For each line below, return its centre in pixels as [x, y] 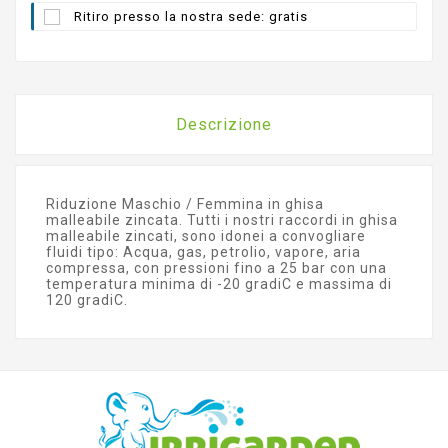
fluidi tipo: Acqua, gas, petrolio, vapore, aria [203, 251]
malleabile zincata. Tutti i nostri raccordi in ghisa [222, 219]
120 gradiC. [87, 299]
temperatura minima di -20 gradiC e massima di [219, 283]
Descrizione [224, 124]
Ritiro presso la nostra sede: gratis [191, 16]
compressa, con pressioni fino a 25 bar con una [216, 267]
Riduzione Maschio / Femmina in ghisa [185, 203]
